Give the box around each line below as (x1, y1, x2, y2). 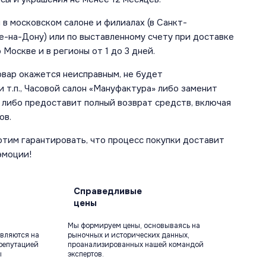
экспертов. (67, 249, 104, 259)
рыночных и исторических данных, (67, 230, 189, 240)
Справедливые (73, 185, 142, 198)
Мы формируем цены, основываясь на (67, 221, 200, 231)
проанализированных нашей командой (67, 240, 204, 250)
